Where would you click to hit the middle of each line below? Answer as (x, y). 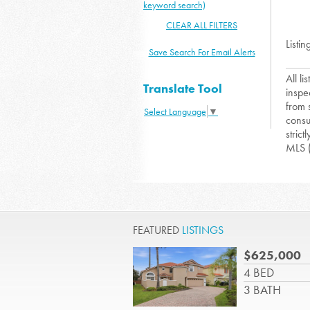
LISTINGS (203, 230)
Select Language (175, 111)
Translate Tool (183, 88)
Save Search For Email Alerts (202, 52)
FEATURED (157, 230)
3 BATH (262, 290)
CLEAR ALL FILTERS (202, 25)
